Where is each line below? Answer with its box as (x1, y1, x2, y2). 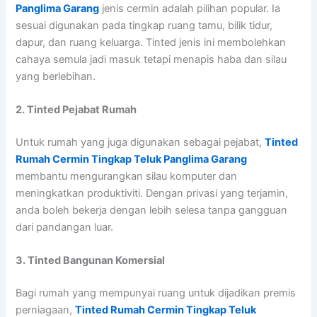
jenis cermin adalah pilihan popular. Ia (99, 1, 281, 15)
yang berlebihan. (16, 69, 96, 83)
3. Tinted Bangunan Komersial (16, 254, 166, 267)
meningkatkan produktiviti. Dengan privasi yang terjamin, (16, 186, 289, 200)
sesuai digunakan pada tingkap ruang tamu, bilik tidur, (16, 18, 273, 32)
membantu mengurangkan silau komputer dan (16, 169, 238, 183)
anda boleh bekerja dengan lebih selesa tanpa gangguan (16, 203, 288, 217)
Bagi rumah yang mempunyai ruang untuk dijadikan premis (16, 286, 296, 299)
